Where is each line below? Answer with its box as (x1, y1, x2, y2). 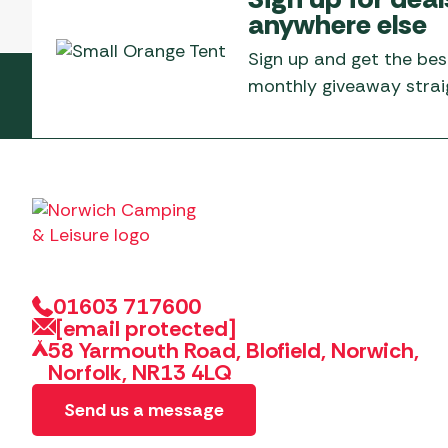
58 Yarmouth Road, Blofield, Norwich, (48, 335, 420, 365)
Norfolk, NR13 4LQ (48, 357, 233, 387)
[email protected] (56, 313, 236, 343)
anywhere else (247, 5, 427, 43)
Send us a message (64, 397, 224, 422)
